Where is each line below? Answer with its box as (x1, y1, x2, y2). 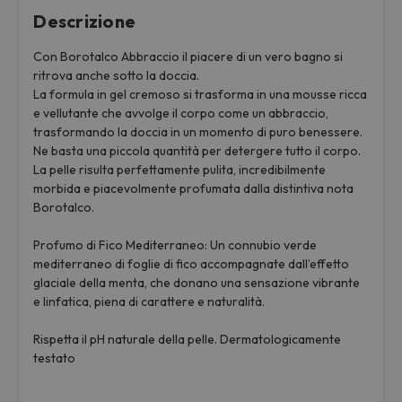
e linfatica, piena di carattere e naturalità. (33, 293, 266, 310)
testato (33, 350, 76, 367)
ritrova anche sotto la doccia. (33, 67, 200, 84)
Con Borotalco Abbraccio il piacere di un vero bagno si (33, 48, 344, 66)
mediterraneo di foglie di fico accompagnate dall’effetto (33, 256, 350, 273)
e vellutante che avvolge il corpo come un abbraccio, (33, 105, 329, 122)
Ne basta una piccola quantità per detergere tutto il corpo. (33, 143, 362, 160)
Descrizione (33, 10, 136, 33)
